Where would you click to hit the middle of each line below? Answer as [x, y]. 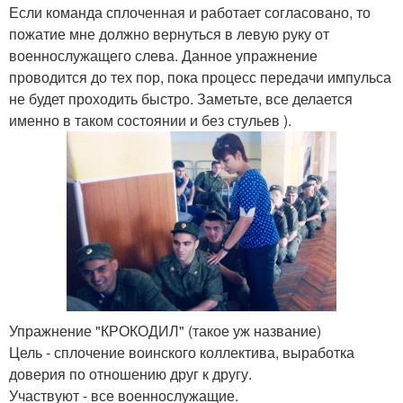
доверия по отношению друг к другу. [130, 373]
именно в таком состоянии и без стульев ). [150, 120]
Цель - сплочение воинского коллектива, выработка [182, 352]
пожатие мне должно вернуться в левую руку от [169, 33]
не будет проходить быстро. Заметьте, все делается [181, 98]
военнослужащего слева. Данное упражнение [163, 55]
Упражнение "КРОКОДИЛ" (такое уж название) [165, 330]
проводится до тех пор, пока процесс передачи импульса [200, 76]
